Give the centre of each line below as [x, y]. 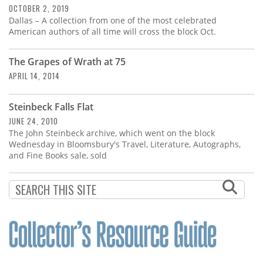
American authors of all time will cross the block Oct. [112, 31]
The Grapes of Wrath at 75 [67, 61]
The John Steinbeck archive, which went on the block [112, 133]
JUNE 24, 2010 [33, 121]
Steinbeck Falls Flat [51, 107]
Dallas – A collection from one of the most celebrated [113, 20]
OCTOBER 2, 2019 [39, 8]
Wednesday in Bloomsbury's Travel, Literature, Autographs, [125, 144]
